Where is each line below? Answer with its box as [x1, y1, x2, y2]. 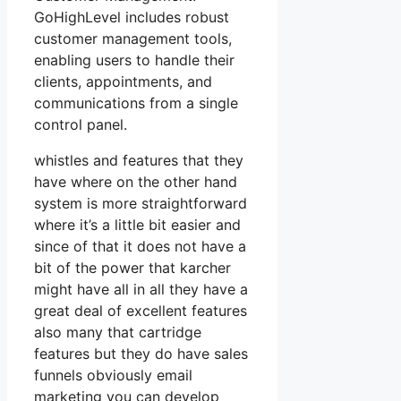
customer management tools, [34, 29, 232, 47]
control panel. [34, 115, 127, 133]
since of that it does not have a [34, 236, 246, 255]
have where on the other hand [34, 172, 237, 191]
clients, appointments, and [34, 72, 212, 90]
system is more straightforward [34, 193, 247, 212]
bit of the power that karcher [34, 258, 231, 277]
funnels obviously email [34, 365, 192, 384]
